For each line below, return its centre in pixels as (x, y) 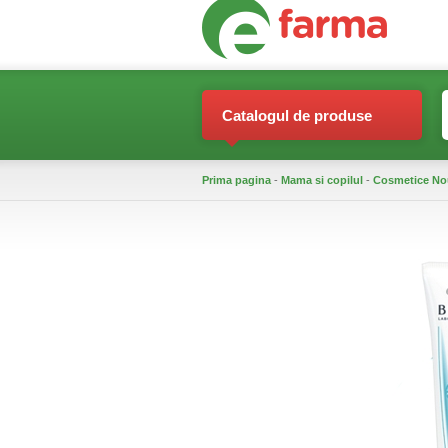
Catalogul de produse (297, 115)
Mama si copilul (322, 180)
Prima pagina (236, 180)
